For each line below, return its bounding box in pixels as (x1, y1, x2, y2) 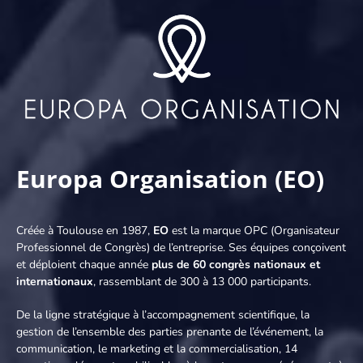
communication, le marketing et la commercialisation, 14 (16, 340, 297, 357)
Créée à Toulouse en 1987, (16, 222, 153, 238)
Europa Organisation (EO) (16, 161, 324, 195)
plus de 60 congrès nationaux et (152, 256, 320, 272)
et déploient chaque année (16, 256, 152, 272)
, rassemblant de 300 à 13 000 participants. (93, 273, 314, 289)
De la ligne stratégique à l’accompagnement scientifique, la (16, 306, 310, 322)
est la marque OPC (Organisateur (169, 222, 340, 238)
